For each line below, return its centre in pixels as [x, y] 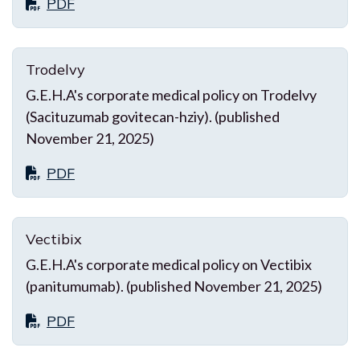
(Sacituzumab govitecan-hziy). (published [153, 116]
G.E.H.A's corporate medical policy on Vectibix [169, 264]
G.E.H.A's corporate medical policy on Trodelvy [171, 94]
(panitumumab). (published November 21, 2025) [174, 286]
